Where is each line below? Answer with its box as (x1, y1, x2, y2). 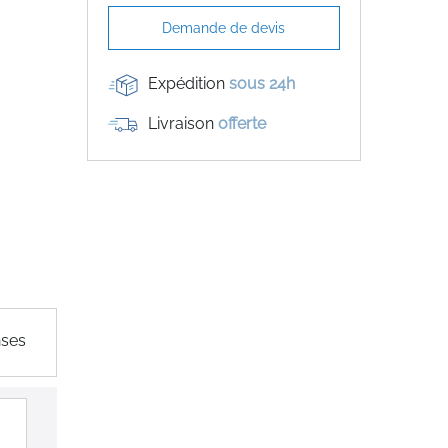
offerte (217, 114, 266, 134)
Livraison (147, 114, 218, 134)
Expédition (147, 74, 229, 94)
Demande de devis (162, 20, 286, 36)
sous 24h (228, 74, 295, 94)
